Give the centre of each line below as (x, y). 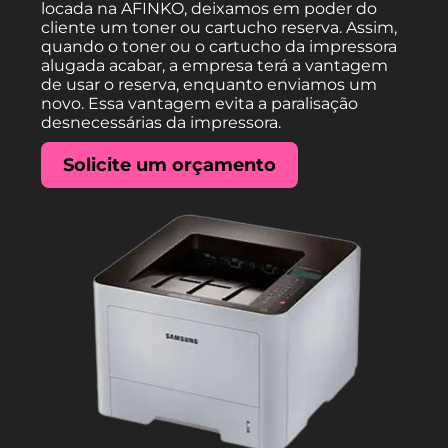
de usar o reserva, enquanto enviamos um (209, 84)
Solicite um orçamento (170, 164)
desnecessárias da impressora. (161, 122)
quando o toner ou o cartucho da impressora (219, 46)
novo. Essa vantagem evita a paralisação (200, 103)
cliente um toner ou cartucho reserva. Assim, (219, 27)
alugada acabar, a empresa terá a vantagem (215, 65)
